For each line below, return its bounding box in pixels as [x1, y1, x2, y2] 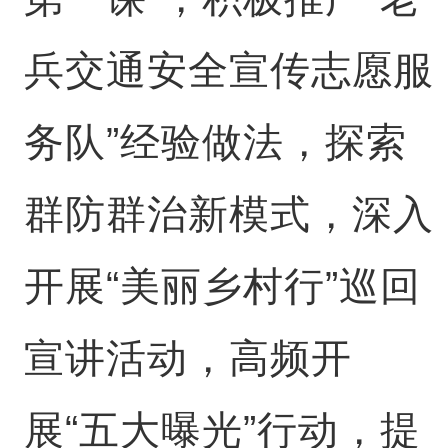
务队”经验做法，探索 [23, 120, 407, 164]
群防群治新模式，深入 [23, 192, 434, 236]
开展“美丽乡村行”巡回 [23, 264, 421, 308]
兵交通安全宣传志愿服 [23, 48, 434, 92]
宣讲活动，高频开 [23, 336, 352, 380]
